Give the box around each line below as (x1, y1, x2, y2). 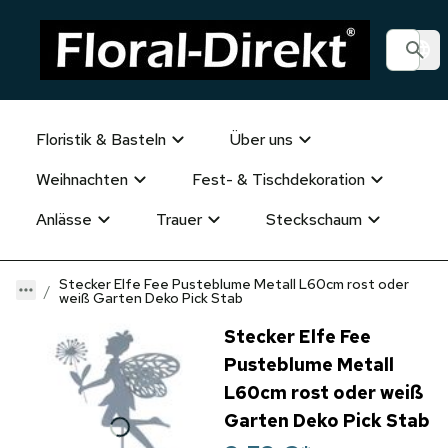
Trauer (156, 209, 202, 230)
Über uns (230, 129, 293, 150)
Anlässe (36, 209, 92, 230)
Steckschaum (266, 209, 362, 230)
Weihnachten (36, 169, 128, 190)
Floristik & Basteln (36, 129, 166, 150)
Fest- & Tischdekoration (192, 169, 365, 190)
